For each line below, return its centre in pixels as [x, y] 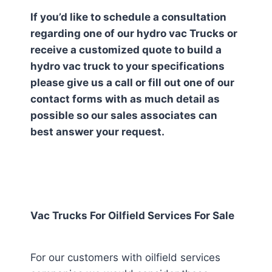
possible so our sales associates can [124, 115]
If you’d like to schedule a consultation [128, 17]
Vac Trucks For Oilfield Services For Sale [132, 216]
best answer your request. [97, 132]
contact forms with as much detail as [125, 99]
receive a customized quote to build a [126, 50]
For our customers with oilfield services [125, 257]
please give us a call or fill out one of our [132, 83]
